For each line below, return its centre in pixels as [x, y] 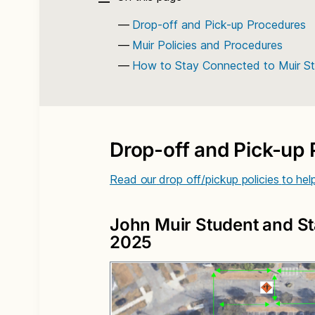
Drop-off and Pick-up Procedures [219, 25]
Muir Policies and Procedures [207, 45]
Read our [133, 179]
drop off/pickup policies [219, 179]
